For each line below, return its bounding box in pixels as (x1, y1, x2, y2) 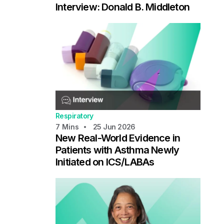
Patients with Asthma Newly (55, 143, 179, 156)
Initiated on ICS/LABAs (55, 155, 154, 168)
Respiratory (55, 111, 93, 120)
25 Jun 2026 (92, 122, 135, 131)
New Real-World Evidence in (55, 131, 180, 144)
